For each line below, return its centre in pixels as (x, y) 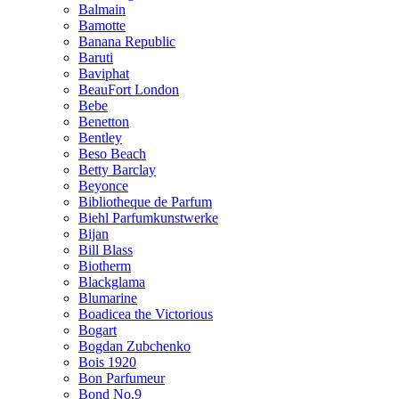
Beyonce (103, 185)
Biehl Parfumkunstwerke (148, 217)
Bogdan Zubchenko (134, 346)
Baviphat (104, 73)
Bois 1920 (107, 362)
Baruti (96, 57)
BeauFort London (129, 89)
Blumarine (108, 297)
